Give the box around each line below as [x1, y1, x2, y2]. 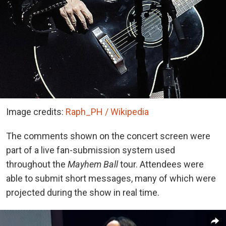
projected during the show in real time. [6, 187, 159, 198]
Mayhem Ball [68, 159, 120, 170]
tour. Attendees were [120, 159, 204, 170]
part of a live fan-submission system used [6, 145, 175, 156]
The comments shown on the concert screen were [6, 131, 210, 142]
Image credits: [6, 106, 66, 118]
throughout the [6, 159, 68, 170]
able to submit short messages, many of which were [6, 173, 216, 184]
